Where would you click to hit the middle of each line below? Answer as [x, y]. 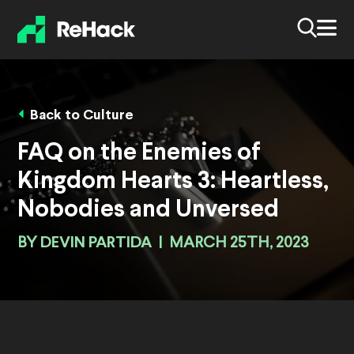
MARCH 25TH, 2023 [239, 244]
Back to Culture [82, 116]
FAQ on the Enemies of [139, 154]
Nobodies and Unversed [148, 211]
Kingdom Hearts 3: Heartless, [173, 182]
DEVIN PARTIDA [96, 243]
